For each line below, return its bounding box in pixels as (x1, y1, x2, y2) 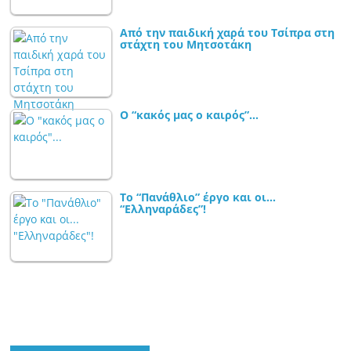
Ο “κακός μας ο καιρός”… (120, 107, 259, 123)
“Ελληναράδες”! (120, 201, 207, 217)
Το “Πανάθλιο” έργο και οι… (120, 190, 277, 205)
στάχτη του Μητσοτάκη (120, 37, 252, 52)
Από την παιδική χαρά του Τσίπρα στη (120, 25, 335, 41)
